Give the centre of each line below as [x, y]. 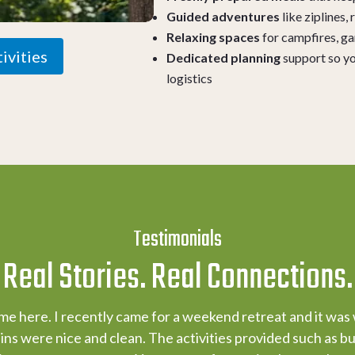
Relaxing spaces [214, 36]
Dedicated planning [224, 57]
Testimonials [177, 239]
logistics [190, 78]
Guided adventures [223, 16]
